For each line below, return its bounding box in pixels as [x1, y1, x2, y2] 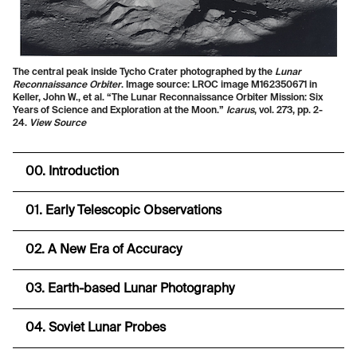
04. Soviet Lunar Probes [25, 322, 166, 335]
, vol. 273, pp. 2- [254, 106, 323, 116]
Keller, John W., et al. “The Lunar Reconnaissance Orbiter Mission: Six [13, 93, 324, 104]
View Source [29, 119, 86, 129]
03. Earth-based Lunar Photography [25, 283, 234, 296]
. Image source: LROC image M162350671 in [121, 80, 317, 91]
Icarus [226, 106, 254, 116]
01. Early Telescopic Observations [25, 205, 222, 218]
